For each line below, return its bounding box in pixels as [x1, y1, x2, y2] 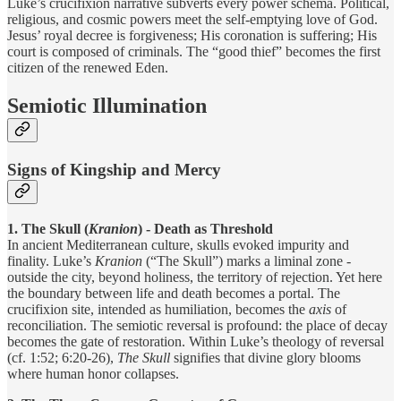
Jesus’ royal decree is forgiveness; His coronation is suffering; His [7, 27, 377, 43]
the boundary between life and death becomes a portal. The [7, 285, 340, 301]
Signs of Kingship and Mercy [7, 159, 221, 179]
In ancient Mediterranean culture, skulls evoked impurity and [7, 236, 349, 252]
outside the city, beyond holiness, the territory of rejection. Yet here [7, 269, 382, 285]
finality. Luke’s [7, 252, 95, 269]
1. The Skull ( [7, 220, 89, 236]
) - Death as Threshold [138, 220, 273, 236]
